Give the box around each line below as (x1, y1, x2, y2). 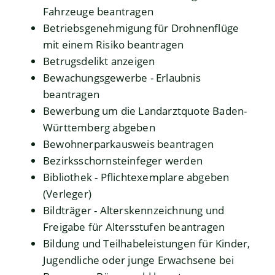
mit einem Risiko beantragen (43, 37, 184, 52)
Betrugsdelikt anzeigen (43, 54, 155, 69)
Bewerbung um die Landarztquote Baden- (43, 104, 247, 118)
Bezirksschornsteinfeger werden (43, 153, 203, 168)
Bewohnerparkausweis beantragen (43, 137, 214, 152)
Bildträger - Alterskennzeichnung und (43, 203, 225, 218)
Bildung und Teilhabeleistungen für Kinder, (43, 236, 250, 251)
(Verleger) (43, 187, 91, 201)
